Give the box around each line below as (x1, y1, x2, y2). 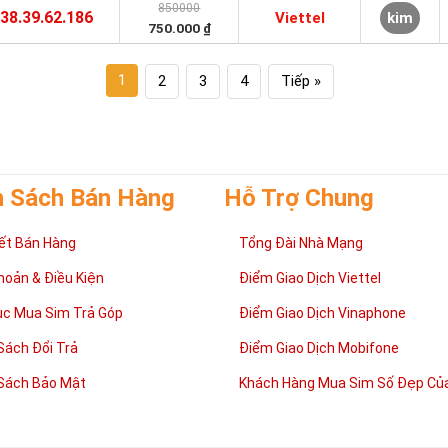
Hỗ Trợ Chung (224, 184, 374, 212)
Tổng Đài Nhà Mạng (239, 235, 363, 251)
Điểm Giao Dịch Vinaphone (239, 305, 406, 321)
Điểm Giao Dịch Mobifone (239, 340, 399, 356)
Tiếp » (280, 72, 321, 90)
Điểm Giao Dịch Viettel (239, 270, 381, 286)
